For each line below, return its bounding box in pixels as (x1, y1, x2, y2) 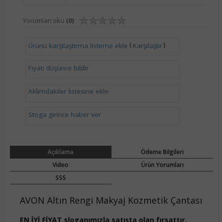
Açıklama (48, 148, 74, 156)
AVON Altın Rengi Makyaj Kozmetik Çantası (19, 194, 202, 206)
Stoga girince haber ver (28, 110, 101, 119)
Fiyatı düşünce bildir (28, 63, 89, 72)
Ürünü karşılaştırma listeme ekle (28, 41, 128, 50)
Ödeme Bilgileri (141, 148, 184, 156)
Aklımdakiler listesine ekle (28, 87, 109, 96)
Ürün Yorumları (141, 161, 184, 169)
